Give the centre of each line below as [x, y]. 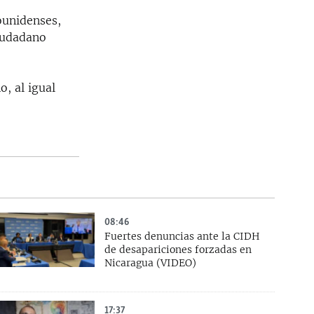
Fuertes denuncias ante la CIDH [183, 237]
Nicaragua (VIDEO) [151, 263]
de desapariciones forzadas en [178, 250]
